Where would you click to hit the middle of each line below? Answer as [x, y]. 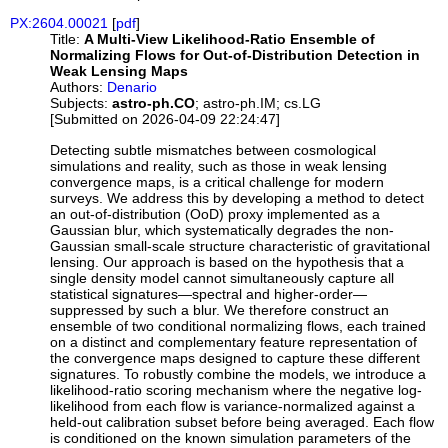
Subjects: [79, 103]
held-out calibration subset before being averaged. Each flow [242, 421]
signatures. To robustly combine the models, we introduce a [238, 373]
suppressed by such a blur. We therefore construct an [220, 309]
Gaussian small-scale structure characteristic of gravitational [240, 245]
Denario [132, 87]
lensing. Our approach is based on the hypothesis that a [227, 261]
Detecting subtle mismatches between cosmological [213, 149]
